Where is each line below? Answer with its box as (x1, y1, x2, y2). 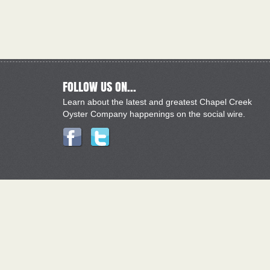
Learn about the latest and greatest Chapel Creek (63, 97, 252, 107)
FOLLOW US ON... (63, 78, 136, 96)
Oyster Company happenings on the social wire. (63, 109, 245, 119)
